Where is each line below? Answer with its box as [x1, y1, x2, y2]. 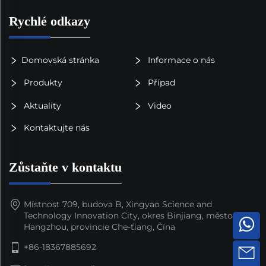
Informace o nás [145, 54, 215, 65]
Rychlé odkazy [9, 14, 90, 29]
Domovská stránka [21, 54, 99, 65]
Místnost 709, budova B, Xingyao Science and [24, 198, 212, 210]
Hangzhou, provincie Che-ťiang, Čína [24, 221, 175, 232]
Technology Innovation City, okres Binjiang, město [24, 210, 233, 221]
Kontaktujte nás [21, 122, 90, 133]
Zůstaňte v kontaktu [9, 159, 122, 175]
